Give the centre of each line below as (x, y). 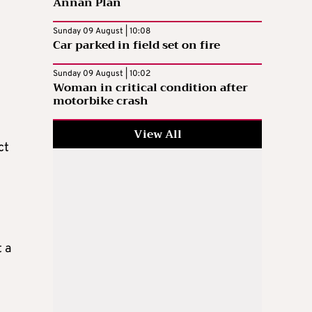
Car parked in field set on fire (136, 45)
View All (157, 134)
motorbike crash (101, 101)
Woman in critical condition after (150, 87)
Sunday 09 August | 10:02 (102, 73)
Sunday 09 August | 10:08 (102, 31)
